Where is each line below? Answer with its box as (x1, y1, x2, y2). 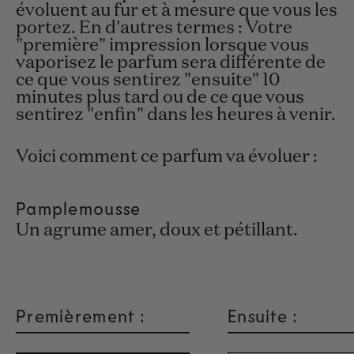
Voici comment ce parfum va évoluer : (16, 148, 318, 166)
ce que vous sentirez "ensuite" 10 (16, 72, 281, 90)
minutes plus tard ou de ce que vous (16, 89, 304, 107)
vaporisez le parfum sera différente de (16, 55, 326, 73)
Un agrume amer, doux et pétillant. (16, 221, 298, 239)
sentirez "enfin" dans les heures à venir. (16, 107, 336, 125)
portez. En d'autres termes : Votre (16, 20, 292, 38)
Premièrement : (16, 304, 145, 326)
